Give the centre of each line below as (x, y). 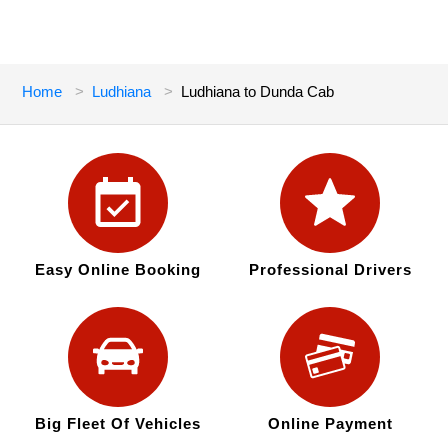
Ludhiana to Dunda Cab (258, 92)
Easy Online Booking (117, 270)
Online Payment (330, 424)
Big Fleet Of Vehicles (117, 424)
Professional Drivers (330, 270)
